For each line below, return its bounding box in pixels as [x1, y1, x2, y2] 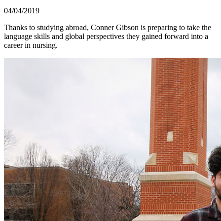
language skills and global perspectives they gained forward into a [4, 32, 208, 41]
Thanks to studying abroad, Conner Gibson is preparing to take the [4, 23, 211, 32]
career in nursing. [4, 41, 58, 50]
